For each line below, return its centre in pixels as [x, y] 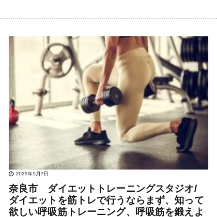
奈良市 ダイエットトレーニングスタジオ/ [103, 188]
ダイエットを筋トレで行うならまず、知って [106, 200]
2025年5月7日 [32, 173]
